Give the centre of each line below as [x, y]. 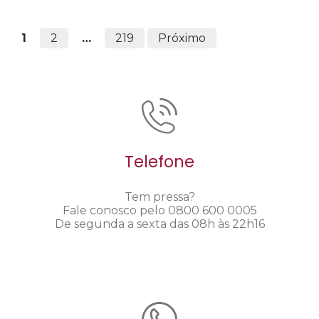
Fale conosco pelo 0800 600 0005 [159, 210]
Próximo [182, 38]
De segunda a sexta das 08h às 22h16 [159, 224]
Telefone [159, 162]
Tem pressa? [159, 197]
